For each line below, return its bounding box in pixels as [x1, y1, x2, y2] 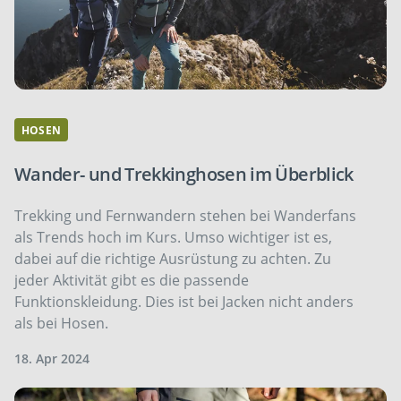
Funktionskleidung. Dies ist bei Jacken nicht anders [14, 292, 354, 312]
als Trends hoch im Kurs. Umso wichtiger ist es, [14, 227, 332, 248]
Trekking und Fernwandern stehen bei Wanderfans [14, 206, 356, 226]
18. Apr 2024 [14, 350, 90, 368]
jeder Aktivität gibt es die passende [14, 270, 249, 291]
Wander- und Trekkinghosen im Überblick [14, 162, 354, 187]
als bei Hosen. [14, 313, 108, 334]
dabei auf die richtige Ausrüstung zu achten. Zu [14, 249, 331, 269]
